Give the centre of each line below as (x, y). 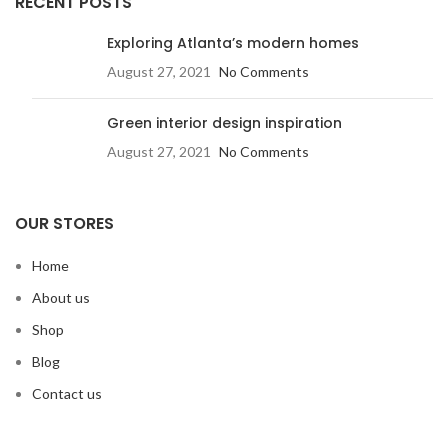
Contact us (67, 393)
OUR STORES (64, 223)
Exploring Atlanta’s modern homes (233, 43)
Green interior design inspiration (224, 123)
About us (61, 297)
